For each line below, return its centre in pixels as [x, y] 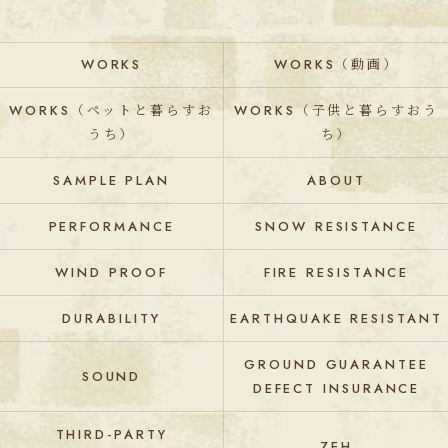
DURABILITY [111, 318]
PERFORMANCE [111, 226]
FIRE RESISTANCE [336, 272]
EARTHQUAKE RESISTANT [336, 318]
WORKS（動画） [336, 64]
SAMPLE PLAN [111, 180]
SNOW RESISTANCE [336, 226]
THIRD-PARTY [111, 434]
